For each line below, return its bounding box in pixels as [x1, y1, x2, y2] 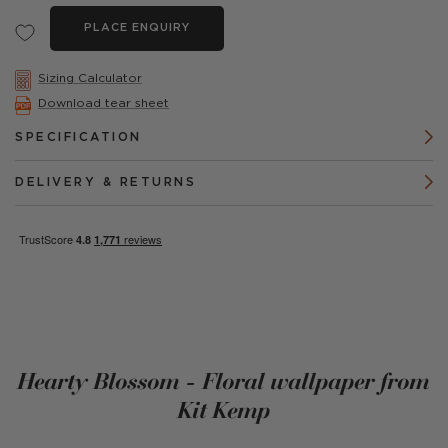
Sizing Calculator [38, 72, 142, 84]
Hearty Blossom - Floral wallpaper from [18, 366, 430, 395]
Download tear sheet [38, 97, 169, 109]
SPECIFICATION [15, 132, 142, 143]
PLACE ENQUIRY [84, 23, 190, 33]
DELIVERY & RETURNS [15, 177, 196, 188]
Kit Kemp [177, 395, 271, 424]
